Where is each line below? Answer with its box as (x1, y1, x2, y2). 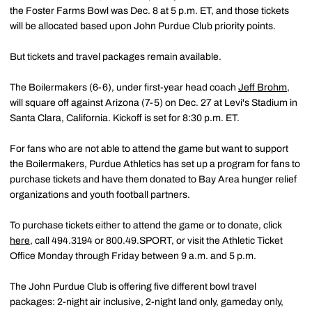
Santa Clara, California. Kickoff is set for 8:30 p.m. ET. (10, 113, 240, 123)
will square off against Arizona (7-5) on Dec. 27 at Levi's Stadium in (10, 97, 297, 108)
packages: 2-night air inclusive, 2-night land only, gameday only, (10, 297, 283, 307)
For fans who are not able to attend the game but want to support (10, 143, 288, 154)
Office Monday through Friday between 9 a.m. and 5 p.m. (10, 251, 256, 261)
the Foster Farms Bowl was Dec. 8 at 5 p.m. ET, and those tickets (10, 6, 289, 16)
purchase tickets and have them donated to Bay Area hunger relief (10, 174, 297, 185)
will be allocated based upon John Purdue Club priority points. (10, 21, 276, 31)
